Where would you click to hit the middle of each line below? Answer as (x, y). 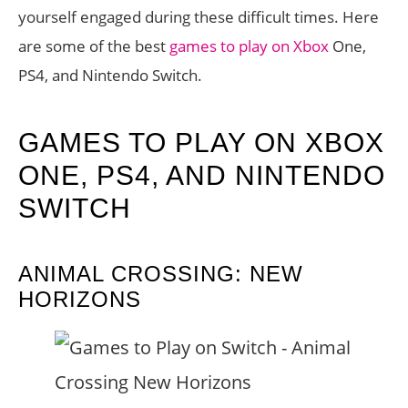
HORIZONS (80, 299)
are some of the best (94, 46)
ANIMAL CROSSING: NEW (161, 274)
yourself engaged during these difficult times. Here (199, 17)
